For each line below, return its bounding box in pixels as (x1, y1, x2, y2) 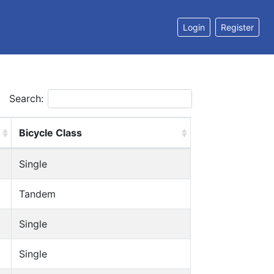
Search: (9, 92, 44, 105)
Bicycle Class (19, 127, 82, 139)
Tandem (19, 188, 56, 200)
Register (221, 22, 254, 32)
